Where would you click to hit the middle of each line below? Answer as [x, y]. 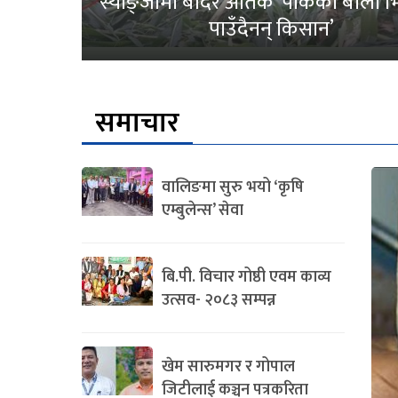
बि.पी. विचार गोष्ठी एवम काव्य [247, 277]
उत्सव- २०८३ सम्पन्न [219, 300]
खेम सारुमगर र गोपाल [228, 366]
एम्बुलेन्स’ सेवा [203, 210]
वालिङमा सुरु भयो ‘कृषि [233, 187]
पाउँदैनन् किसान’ [271, 29]
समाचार [137, 123]
